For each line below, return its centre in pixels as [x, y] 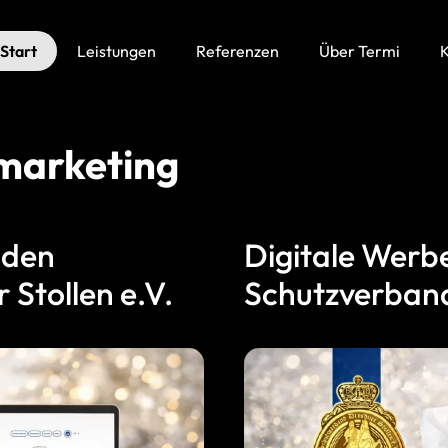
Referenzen [237, 50]
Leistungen [116, 50]
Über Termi [359, 50]
